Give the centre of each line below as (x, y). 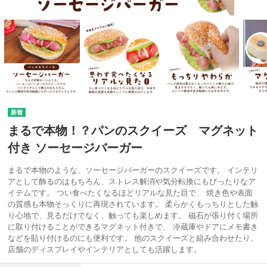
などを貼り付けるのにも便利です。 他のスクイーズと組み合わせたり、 (133, 238)
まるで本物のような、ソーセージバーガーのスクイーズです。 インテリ (133, 170)
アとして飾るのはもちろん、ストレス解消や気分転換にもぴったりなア (132, 181)
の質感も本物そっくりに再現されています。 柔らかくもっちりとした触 (133, 204)
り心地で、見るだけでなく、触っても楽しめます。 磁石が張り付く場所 (133, 215)
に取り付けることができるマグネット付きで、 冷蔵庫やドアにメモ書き (133, 226)
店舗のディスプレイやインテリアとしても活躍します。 (105, 249)
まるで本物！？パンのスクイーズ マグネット (133, 130)
